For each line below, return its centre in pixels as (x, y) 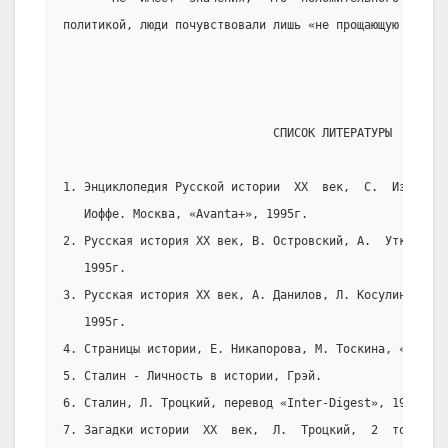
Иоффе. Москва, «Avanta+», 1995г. (185, 214)
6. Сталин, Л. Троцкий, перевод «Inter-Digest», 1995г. (248, 403)
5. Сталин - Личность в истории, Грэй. (192, 376)
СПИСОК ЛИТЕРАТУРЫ (227, 133)
